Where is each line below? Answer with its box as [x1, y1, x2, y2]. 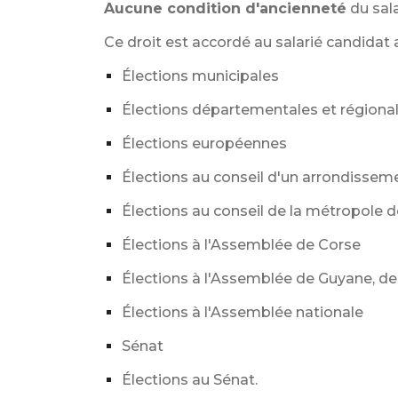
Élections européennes [122, 135, 287, 152]
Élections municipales [122, 68, 279, 84]
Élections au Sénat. [122, 371, 258, 388]
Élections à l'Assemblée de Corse [122, 236, 361, 253]
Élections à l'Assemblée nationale [122, 304, 363, 321]
